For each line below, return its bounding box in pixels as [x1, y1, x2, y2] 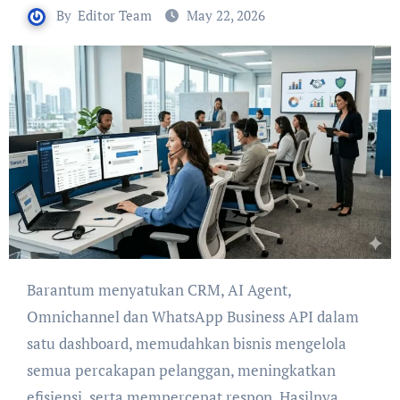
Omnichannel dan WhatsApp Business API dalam [26, 305, 359, 327]
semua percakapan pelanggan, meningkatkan [26, 359, 336, 380]
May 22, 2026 [187, 6, 265, 24]
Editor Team [78, 6, 152, 24]
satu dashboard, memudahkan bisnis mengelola [26, 332, 346, 354]
